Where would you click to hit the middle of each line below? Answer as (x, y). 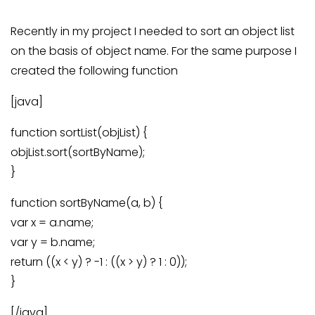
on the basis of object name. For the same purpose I (154, 51)
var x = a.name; (52, 223)
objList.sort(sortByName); (78, 152)
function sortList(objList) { (79, 133)
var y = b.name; (53, 242)
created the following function (94, 71)
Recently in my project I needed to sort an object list (153, 31)
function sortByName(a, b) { (86, 203)
